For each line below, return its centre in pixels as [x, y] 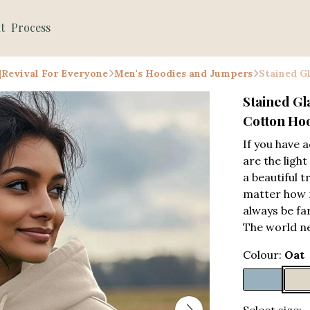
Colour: [264, 255]
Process [31, 27]
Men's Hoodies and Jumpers [183, 73]
